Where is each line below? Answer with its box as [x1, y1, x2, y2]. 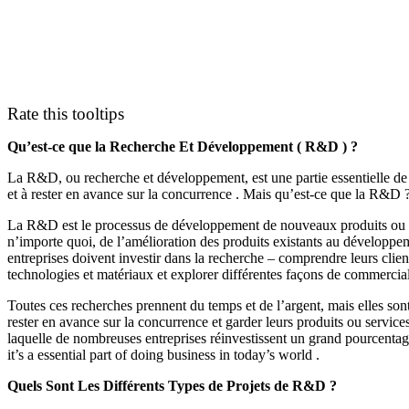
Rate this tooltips [7, 103, 124, 123]
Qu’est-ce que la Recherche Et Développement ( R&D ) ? [7, 138, 358, 154]
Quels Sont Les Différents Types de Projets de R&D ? [7, 377, 337, 393]
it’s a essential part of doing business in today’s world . [7, 346, 320, 362]
